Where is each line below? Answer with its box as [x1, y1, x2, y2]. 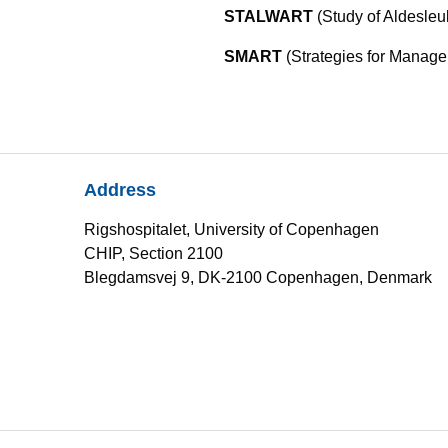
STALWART [224, 8, 317, 25]
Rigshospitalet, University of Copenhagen [84, 221, 379, 238]
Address [84, 180, 156, 200]
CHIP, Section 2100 [84, 245, 223, 262]
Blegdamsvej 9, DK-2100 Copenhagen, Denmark [84, 269, 432, 286]
